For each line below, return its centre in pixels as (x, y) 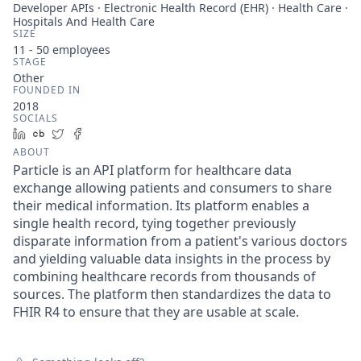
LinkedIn (55, 133)
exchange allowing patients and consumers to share (172, 188)
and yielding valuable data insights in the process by (172, 259)
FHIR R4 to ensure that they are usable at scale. (156, 312)
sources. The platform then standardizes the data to (172, 294)
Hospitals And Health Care (84, 21)
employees (80, 50)
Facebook (114, 133)
